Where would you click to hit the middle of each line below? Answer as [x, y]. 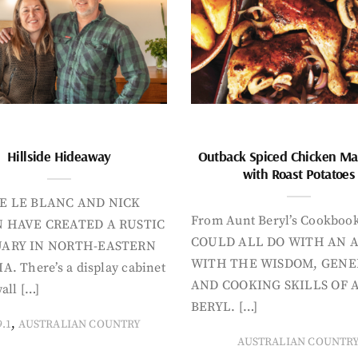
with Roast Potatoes [299, 173]
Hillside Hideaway [59, 156]
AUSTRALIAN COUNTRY [80, 324]
